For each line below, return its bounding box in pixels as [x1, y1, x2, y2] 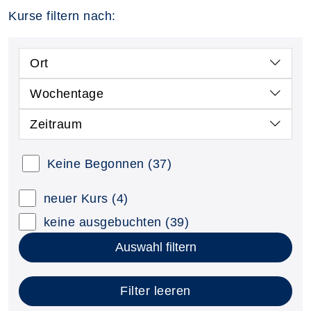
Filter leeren [120, 283, 191, 298]
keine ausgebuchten [43, 215, 162, 229]
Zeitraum [30, 117, 82, 131]
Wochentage [30, 86, 103, 101]
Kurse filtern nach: [8, 8, 116, 23]
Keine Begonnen [47, 156, 144, 171]
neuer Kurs [43, 191, 108, 205]
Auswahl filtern [115, 239, 196, 254]
